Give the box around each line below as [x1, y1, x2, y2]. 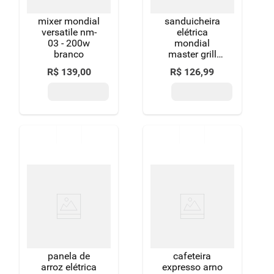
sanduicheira [164, 15, 220, 27]
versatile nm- [41, 26, 97, 38]
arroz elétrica [41, 261, 97, 273]
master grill [168, 48, 217, 60]
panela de [48, 250, 91, 262]
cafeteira [173, 250, 212, 262]
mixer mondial [38, 15, 100, 27]
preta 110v [169, 59, 215, 71]
